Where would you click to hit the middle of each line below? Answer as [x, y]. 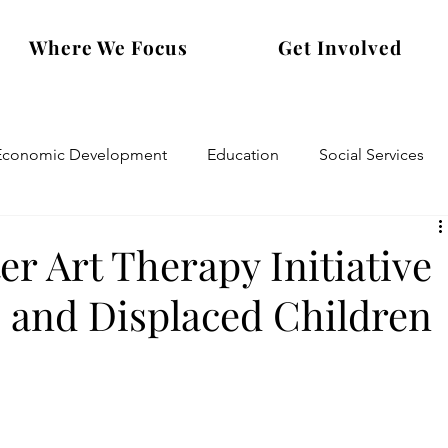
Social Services [372, 154]
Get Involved [340, 46]
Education [243, 154]
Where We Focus [108, 46]
